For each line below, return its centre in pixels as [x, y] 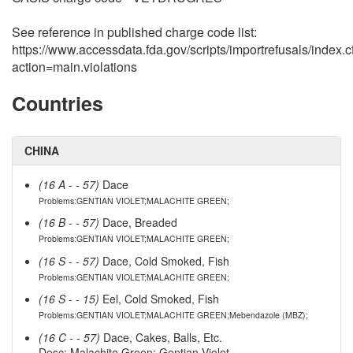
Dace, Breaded [138, 223]
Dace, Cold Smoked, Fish [164, 260]
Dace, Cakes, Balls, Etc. [161, 337]
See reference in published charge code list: [134, 32]
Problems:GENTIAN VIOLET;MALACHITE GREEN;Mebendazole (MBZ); [173, 315]
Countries [58, 103]
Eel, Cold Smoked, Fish [159, 299]
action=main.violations [74, 66]
